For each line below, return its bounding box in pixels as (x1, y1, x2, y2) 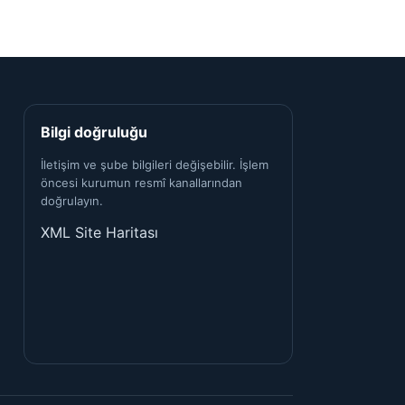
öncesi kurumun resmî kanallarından (40, 175, 242, 190)
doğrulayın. (40, 193, 103, 208)
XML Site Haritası (40, 223, 158, 241)
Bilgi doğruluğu (40, 123, 147, 141)
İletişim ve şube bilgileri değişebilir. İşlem (40, 157, 268, 172)
